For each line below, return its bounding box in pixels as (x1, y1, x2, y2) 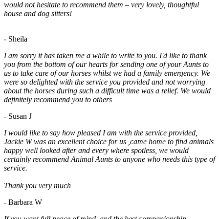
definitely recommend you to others (4, 95, 112, 104)
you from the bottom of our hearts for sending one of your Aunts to (4, 60, 209, 69)
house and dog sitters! (4, 9, 72, 18)
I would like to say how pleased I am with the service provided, (4, 129, 197, 137)
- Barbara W (4, 198, 42, 207)
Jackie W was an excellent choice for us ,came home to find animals (4, 137, 214, 146)
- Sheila (4, 35, 27, 44)
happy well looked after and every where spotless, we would (4, 146, 189, 155)
